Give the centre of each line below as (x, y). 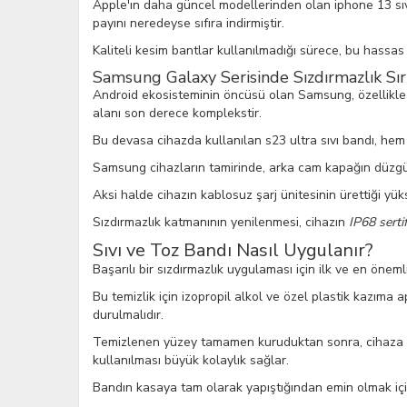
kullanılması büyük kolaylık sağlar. (191, 360)
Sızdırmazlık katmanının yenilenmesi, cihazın (221, 222)
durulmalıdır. (128, 315)
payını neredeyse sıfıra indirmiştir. (189, 23)
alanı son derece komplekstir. (177, 113)
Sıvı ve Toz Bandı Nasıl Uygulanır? (233, 250)
